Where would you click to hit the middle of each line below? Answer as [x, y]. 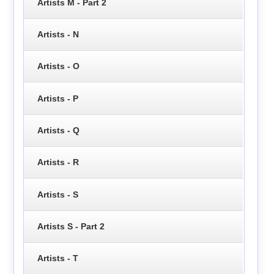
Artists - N [58, 34]
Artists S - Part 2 [71, 226]
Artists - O [58, 66]
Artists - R [58, 162]
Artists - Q [58, 130]
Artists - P [57, 98]
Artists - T [57, 258]
